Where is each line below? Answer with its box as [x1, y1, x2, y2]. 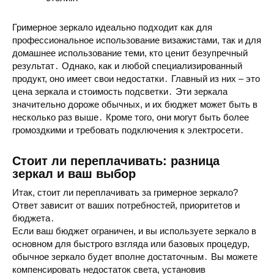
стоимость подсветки [78, 86, 168, 97]
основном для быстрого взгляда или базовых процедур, [12, 239, 250, 250]
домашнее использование [12, 48, 122, 59]
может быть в [198, 99, 257, 110]
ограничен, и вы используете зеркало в [89, 226, 256, 237]
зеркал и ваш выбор [12, 166, 136, 180]
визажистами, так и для [160, 35, 261, 46]
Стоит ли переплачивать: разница [12, 154, 220, 168]
